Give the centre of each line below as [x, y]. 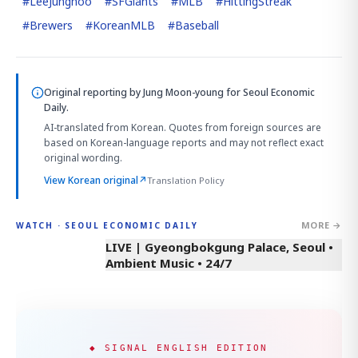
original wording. [83, 158]
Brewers [51, 25]
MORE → [321, 225]
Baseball [197, 25]
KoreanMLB [124, 25]
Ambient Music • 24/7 [169, 263]
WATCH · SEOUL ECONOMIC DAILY [107, 225]
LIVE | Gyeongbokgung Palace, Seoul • [219, 247]
